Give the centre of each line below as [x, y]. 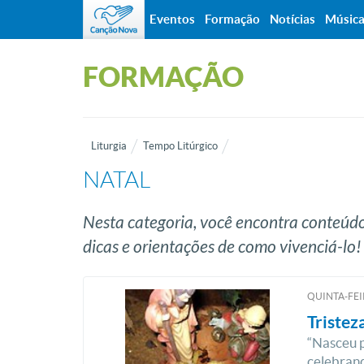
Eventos [172, 19]
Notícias [292, 19]
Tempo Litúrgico [180, 146]
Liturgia [109, 146]
